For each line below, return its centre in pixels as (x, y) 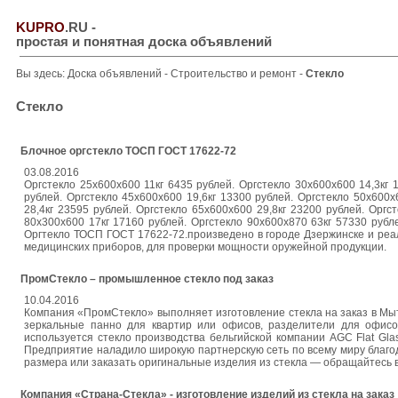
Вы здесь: (42, 74)
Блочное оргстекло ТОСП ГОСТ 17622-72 (128, 151)
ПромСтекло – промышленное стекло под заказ (147, 279)
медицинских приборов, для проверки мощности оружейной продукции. (205, 247)
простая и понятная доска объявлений (144, 42)
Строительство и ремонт (235, 74)
